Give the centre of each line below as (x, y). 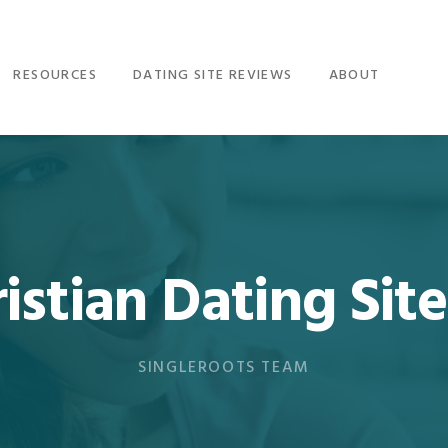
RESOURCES (55, 75)
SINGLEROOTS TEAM (224, 368)
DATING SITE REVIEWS (213, 75)
